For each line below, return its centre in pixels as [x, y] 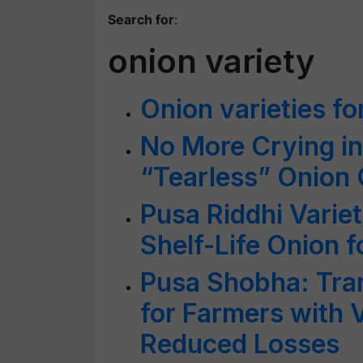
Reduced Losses [240, 344]
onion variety [211, 61]
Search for [141, 19]
